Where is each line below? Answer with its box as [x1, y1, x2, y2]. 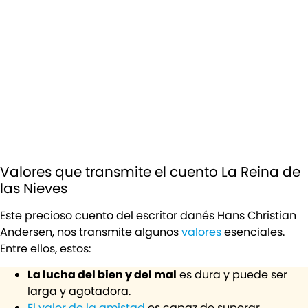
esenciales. [224, 223, 285, 240]
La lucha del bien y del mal [27, 267, 177, 283]
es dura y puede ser [177, 267, 287, 283]
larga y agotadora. [27, 283, 131, 300]
